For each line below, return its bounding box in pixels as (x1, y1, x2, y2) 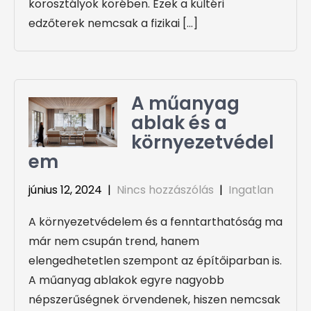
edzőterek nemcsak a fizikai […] (28, 15, 198, 31)
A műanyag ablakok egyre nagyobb (28, 272, 224, 289)
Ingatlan (228, 182, 274, 199)
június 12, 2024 (28, 182, 102, 199)
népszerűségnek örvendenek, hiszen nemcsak (28, 292, 280, 308)
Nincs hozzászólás (117, 182, 214, 199)
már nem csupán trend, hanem (28, 233, 199, 250)
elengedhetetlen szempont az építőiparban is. (28, 253, 282, 269)
